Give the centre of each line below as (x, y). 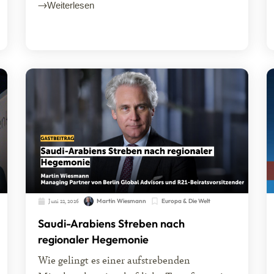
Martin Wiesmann (122, 201)
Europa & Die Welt (186, 201)
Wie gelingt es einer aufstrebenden (114, 259)
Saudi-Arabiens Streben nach (112, 224)
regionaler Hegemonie (94, 240)
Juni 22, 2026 (64, 201)
